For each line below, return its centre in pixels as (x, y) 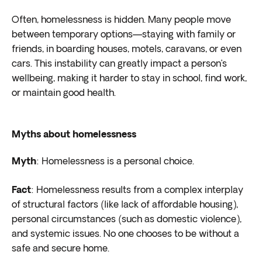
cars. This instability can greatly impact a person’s (119, 64)
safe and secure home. (61, 249)
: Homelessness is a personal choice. (115, 162)
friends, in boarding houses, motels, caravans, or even (127, 50)
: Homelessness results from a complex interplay (137, 191)
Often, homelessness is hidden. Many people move (121, 20)
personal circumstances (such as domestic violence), (127, 220)
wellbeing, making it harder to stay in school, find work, (129, 79)
